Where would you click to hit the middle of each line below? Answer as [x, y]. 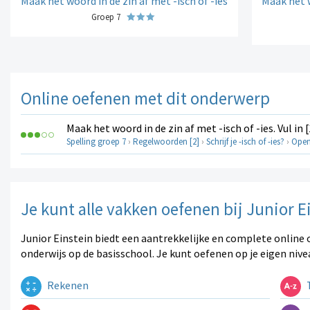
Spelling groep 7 [96, 142]
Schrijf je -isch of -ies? [245, 142]
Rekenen [67, 285]
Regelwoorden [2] [166, 142]
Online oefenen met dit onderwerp [145, 99]
